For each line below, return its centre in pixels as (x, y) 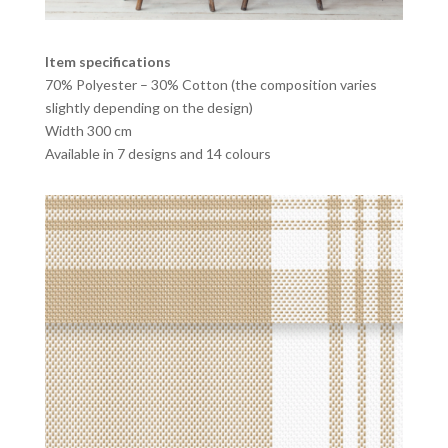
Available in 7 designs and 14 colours (157, 153)
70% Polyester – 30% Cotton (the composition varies (210, 84)
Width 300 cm (88, 130)
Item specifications (107, 61)
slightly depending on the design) (148, 107)
